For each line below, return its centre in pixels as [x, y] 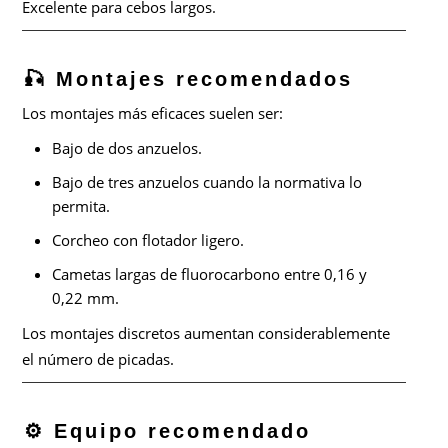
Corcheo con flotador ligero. [148, 240]
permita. [81, 206]
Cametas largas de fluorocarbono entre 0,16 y [210, 274]
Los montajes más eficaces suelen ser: [153, 113]
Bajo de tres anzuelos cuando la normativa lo [207, 182]
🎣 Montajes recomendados [189, 79]
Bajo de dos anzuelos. [127, 148]
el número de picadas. [98, 359]
